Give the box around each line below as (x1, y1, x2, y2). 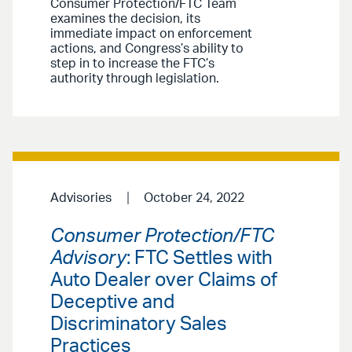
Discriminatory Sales (50, 315, 227, 335)
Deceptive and (50, 293, 174, 313)
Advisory (50, 249, 126, 269)
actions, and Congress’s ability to (50, 42, 244, 55)
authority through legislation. (50, 71, 219, 85)
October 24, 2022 (143, 191, 244, 204)
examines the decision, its (50, 12, 200, 25)
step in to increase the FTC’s (50, 57, 214, 70)
